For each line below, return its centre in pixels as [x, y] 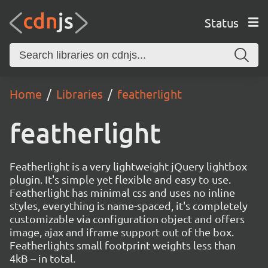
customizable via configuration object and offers [127, 219]
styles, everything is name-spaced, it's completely [129, 205]
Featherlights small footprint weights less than [123, 245]
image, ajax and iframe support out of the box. [122, 232]
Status [221, 22]
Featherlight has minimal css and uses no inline [122, 192]
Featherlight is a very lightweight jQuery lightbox [128, 166]
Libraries [80, 94]
